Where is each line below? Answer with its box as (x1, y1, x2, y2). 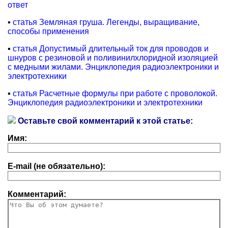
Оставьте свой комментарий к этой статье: (16, 117, 193, 125)
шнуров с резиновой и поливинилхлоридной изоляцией (8, 53, 218, 62)
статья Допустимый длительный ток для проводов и (13, 44, 209, 53)
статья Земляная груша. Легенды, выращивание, (13, 18, 199, 26)
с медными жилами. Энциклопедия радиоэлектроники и (8, 63, 219, 71)
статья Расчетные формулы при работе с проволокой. (13, 89, 217, 98)
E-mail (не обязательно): (8, 162, 105, 170)
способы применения (8, 27, 89, 36)
